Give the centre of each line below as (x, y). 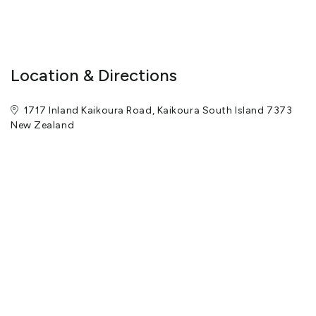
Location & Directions (94, 75)
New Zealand (43, 126)
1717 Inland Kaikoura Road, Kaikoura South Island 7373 (158, 111)
